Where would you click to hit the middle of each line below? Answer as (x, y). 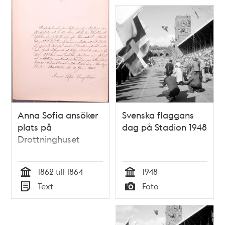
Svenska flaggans (158, 115)
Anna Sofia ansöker (58, 115)
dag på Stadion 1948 (164, 127)
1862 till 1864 (61, 172)
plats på (35, 127)
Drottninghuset (49, 139)
